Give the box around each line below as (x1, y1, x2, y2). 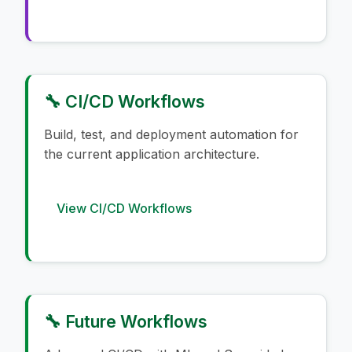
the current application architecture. (44, 145, 259, 162)
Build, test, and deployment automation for (44, 126, 299, 142)
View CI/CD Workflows (57, 200, 192, 216)
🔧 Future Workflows (44, 310, 207, 332)
